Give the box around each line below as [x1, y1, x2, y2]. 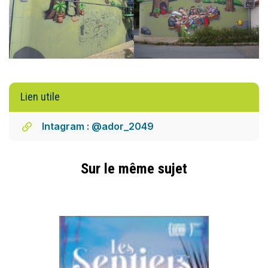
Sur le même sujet [81, 160, 187, 178]
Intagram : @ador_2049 [42, 120, 154, 133]
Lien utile [20, 90, 60, 103]
